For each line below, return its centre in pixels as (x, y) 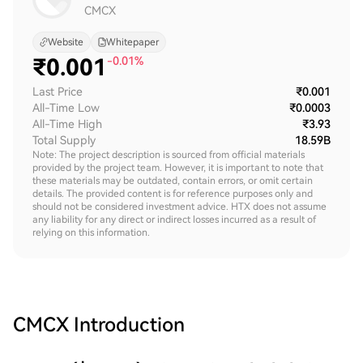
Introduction (129, 325)
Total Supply (64, 140)
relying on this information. (91, 233)
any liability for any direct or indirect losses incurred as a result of (174, 220)
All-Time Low (66, 108)
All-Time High (67, 124)
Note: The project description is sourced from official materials (169, 155)
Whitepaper (132, 42)
